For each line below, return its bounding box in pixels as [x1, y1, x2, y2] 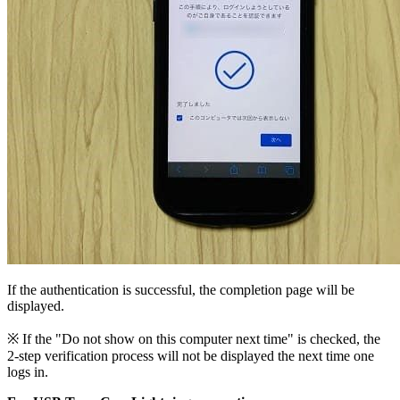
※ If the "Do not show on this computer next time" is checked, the [7, 330, 380, 346]
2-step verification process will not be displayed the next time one [7, 347, 374, 363]
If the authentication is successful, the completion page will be [7, 281, 354, 297]
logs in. [7, 363, 48, 379]
